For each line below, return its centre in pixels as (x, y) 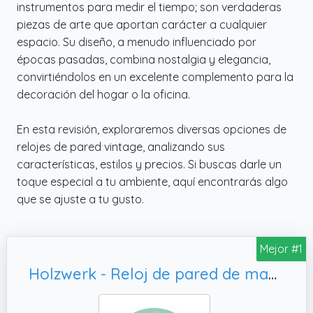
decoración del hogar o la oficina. (103, 94)
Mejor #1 (281, 248)
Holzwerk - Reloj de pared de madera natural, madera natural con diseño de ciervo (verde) (272, 274)
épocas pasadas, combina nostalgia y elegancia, (144, 59)
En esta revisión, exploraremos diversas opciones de (152, 129)
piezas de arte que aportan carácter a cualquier (142, 24)
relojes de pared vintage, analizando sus (121, 146)
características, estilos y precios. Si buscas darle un (149, 164)
